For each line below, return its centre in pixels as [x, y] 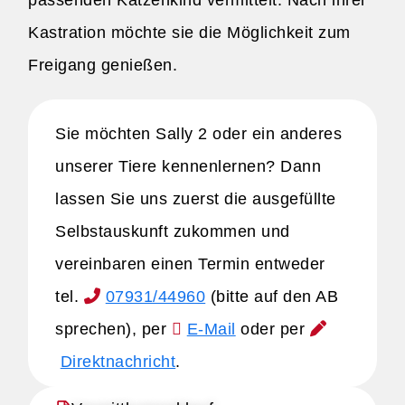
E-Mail [211, 329]
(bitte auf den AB [272, 297]
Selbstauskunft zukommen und [173, 231]
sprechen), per [113, 329]
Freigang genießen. [103, 65]
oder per [273, 329]
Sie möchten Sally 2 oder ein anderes [199, 134]
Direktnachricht [118, 362]
